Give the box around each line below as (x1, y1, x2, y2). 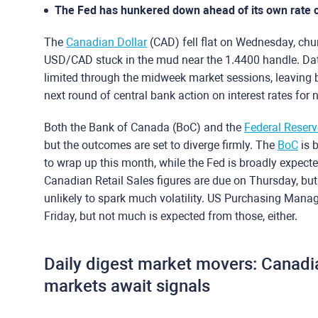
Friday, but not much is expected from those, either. (44, 209, 297, 223)
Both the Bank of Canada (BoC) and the (44, 121, 244, 134)
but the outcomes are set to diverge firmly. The (44, 138, 278, 152)
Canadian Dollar (66, 35, 147, 49)
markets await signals (44, 276, 210, 296)
